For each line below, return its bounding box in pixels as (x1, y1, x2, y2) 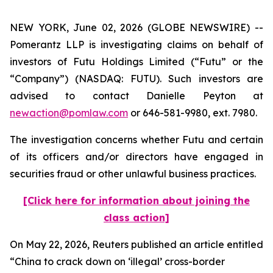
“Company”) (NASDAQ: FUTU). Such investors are (10, 73, 263, 85)
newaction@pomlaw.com (10, 107, 128, 119)
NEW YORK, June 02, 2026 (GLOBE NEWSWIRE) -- (10, 21, 263, 34)
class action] (104, 211, 169, 224)
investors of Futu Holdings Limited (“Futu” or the (10, 55, 263, 68)
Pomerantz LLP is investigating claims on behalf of (10, 38, 263, 51)
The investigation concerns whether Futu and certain (10, 133, 263, 146)
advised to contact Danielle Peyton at (10, 90, 263, 102)
